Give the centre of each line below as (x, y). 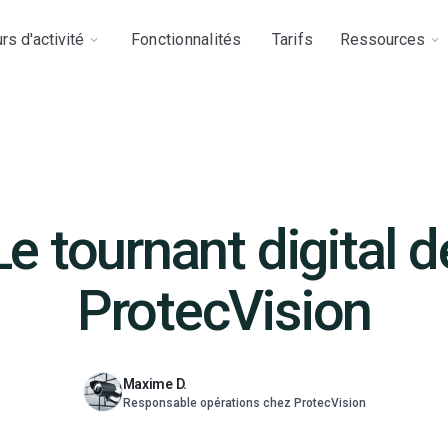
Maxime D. (154, 383)
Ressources (382, 39)
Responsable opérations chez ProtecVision (244, 402)
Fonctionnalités (186, 39)
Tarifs (292, 39)
